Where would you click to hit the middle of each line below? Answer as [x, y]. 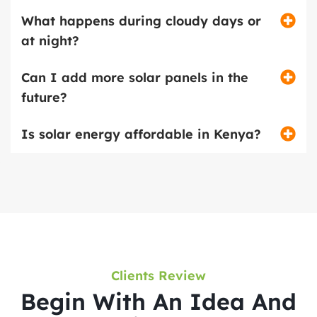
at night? [50, 41]
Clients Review [158, 276]
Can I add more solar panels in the [135, 78]
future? [44, 98]
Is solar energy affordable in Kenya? [141, 134]
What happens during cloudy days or [141, 21]
